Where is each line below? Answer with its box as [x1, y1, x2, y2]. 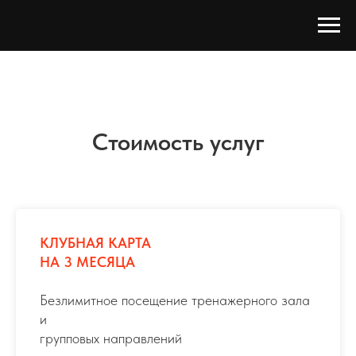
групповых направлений [40, 330, 182, 346]
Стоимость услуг [91, 127, 265, 156]
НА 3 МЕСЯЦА [40, 253, 135, 270]
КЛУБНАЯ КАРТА [40, 234, 151, 251]
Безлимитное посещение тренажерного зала [40, 292, 310, 308]
